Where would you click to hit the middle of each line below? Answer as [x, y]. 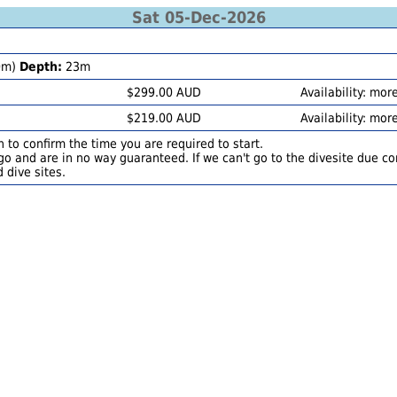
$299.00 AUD [164, 92]
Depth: [41, 66]
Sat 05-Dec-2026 [198, 17]
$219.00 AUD [164, 118]
